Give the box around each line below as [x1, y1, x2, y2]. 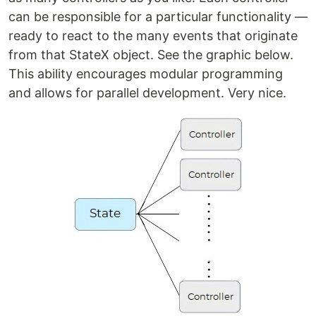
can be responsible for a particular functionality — [8, 9, 308, 25]
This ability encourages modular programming [8, 66, 283, 82]
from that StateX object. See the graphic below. [8, 47, 293, 63]
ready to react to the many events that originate [8, 28, 298, 44]
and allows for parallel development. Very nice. [8, 85, 286, 101]
